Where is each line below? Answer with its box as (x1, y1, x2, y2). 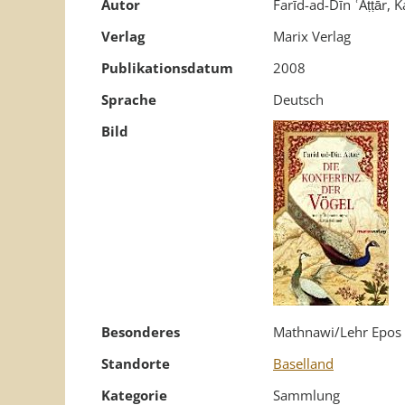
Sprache (101, 90, 156, 108)
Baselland (273, 354, 334, 372)
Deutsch (273, 90, 324, 108)
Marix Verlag (273, 27, 351, 45)
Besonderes (101, 323, 180, 341)
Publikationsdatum (101, 59, 233, 77)
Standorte (101, 354, 170, 372)
